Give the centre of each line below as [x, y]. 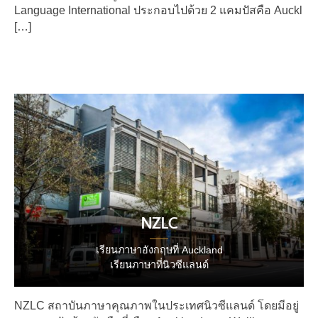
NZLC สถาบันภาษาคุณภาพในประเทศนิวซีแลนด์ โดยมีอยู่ [157, 306]
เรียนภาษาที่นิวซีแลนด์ [159, 265]
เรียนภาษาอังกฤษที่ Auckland [159, 250]
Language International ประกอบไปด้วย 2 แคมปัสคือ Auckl [158, 11]
